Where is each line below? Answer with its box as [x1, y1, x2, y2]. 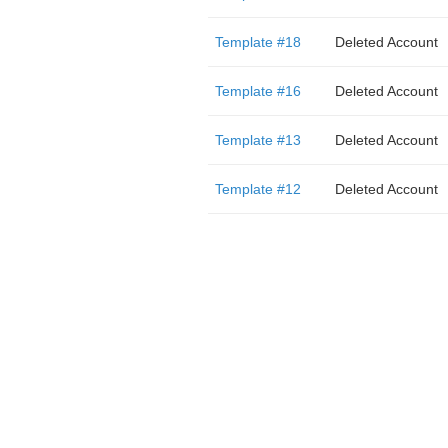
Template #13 [214, 132, 301, 148]
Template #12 [214, 181, 301, 197]
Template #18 [214, 34, 301, 50]
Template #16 [214, 83, 301, 99]
